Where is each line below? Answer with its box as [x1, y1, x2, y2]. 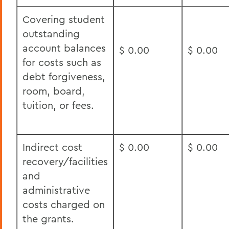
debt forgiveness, [22, 70, 105, 83]
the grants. [22, 212, 74, 225]
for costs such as [22, 56, 101, 68]
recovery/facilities [22, 155, 108, 168]
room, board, [22, 84, 85, 97]
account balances [22, 41, 106, 54]
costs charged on [22, 198, 105, 211]
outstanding [22, 27, 80, 40]
